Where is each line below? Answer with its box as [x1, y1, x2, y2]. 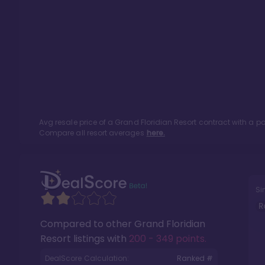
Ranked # [176, 253, 213, 263]
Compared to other [40, 217, 134, 231]
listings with [71, 232, 129, 245]
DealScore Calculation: [45, 253, 130, 263]
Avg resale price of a [39, 117, 115, 127]
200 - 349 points [129, 232, 205, 245]
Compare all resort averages [39, 128, 144, 138]
